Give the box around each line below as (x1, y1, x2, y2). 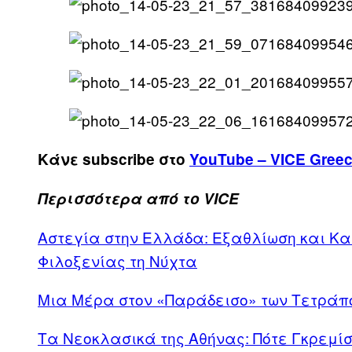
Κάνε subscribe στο (38, 148, 189, 170)
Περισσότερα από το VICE (38, 188, 239, 210)
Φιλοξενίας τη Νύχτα (38, 250, 197, 272)
